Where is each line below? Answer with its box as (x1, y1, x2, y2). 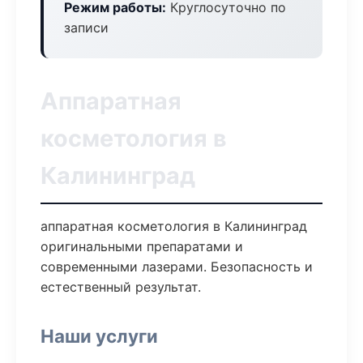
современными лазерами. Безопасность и (41, 258, 313, 275)
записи (64, 19, 109, 36)
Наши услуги (41, 325, 158, 347)
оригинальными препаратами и (41, 238, 243, 254)
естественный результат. (41, 279, 201, 295)
